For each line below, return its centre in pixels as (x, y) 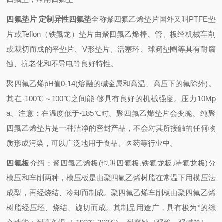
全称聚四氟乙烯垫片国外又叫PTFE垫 (153, 19)
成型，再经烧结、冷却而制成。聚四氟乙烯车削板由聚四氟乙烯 (111, 193)
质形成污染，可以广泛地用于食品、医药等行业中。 (92, 143)
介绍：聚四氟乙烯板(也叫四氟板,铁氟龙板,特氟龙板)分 (122, 163)
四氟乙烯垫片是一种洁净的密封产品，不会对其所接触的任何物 (111, 128)
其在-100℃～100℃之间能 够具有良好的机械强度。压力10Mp (111, 98)
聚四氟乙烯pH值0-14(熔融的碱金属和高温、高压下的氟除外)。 (111, 83)
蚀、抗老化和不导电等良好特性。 (62, 64)
